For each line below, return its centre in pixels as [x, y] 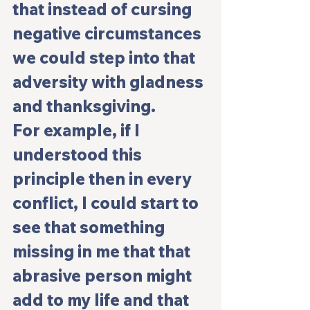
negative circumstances [109, 33]
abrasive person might [104, 275]
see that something [90, 227]
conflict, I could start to [107, 203]
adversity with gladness [110, 82]
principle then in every [104, 179]
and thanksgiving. [84, 106]
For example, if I [78, 130]
